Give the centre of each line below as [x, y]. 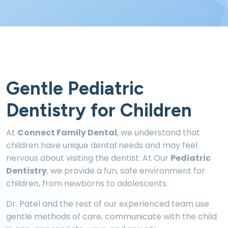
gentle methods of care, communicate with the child [111, 217]
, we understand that [159, 133]
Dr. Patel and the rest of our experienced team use [108, 204]
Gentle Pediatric [75, 88]
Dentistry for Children [99, 110]
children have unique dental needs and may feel [102, 145]
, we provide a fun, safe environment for [126, 171]
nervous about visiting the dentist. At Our [88, 158]
